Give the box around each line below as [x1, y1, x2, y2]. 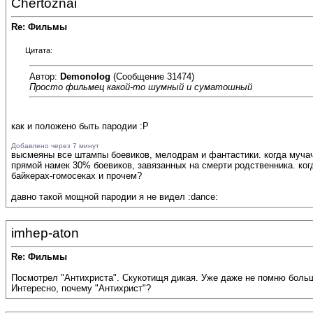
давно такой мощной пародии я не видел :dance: [11, 191, 218, 203]
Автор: [29, 71, 60, 82]
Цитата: [25, 46, 52, 55]
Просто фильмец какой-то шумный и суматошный [29, 81, 252, 92]
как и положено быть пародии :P [11, 121, 149, 132]
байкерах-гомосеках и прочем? [11, 170, 142, 182]
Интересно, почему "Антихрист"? [11, 283, 151, 294]
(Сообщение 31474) [110, 71, 194, 82]
